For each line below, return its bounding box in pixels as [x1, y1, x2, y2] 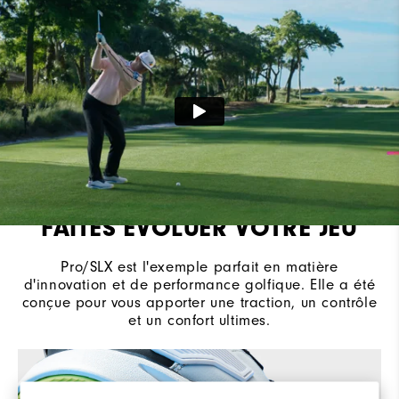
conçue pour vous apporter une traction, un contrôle [21, 293, 378, 311]
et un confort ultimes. [128, 311, 271, 329]
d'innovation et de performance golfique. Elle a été [23, 275, 376, 293]
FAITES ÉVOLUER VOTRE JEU [41, 213, 358, 242]
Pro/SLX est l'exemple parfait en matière [61, 257, 338, 275]
